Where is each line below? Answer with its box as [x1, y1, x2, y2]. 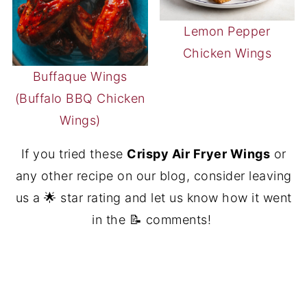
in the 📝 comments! [92, 212, 215, 228]
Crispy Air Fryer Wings [127, 147, 270, 162]
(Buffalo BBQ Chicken [14, 91, 145, 106]
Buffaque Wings [32, 69, 127, 84]
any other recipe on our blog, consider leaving [15, 169, 292, 184]
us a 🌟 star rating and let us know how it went [15, 191, 292, 206]
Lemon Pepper [184, 24, 271, 39]
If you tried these [21, 147, 127, 162]
